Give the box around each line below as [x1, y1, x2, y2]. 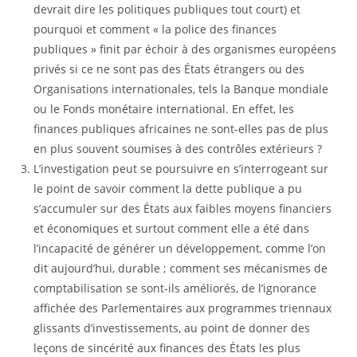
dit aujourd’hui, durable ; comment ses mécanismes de [33, 261, 328, 276]
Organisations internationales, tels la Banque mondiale [33, 81, 329, 96]
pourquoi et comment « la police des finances [33, 22, 277, 37]
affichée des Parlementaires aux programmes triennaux [33, 300, 332, 316]
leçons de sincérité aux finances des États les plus [33, 340, 301, 355]
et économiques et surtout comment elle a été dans [33, 221, 310, 236]
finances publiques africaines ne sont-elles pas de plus [33, 121, 329, 136]
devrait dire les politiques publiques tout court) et [33, 2, 301, 17]
